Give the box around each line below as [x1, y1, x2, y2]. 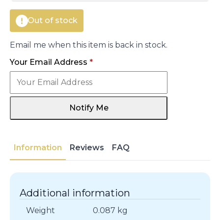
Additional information [20, 187, 130, 199]
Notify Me [69, 103, 109, 113]
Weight [26, 206, 55, 216]
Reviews [70, 143, 104, 153]
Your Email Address [10, 57, 89, 67]
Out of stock [27, 16, 78, 26]
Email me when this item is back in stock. [10, 40, 167, 50]
